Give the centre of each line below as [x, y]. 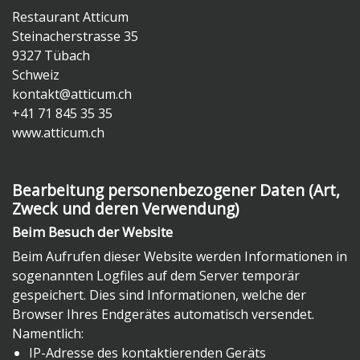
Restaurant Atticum [70, 17]
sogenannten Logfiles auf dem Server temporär [156, 276]
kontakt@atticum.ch [72, 94]
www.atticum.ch [58, 133]
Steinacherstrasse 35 [75, 37]
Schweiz [36, 75]
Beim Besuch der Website [92, 232]
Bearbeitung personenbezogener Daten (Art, [176, 190]
